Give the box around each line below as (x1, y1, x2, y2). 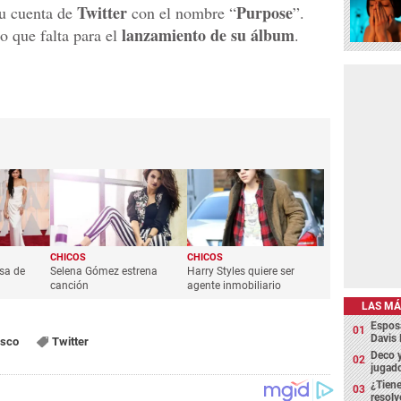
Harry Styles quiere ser (187, 264, 295, 277)
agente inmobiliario (187, 278, 282, 292)
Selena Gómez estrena (50, 264, 158, 277)
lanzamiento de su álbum (122, 23, 294, 47)
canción (50, 278, 90, 292)
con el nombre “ (127, 2, 236, 23)
